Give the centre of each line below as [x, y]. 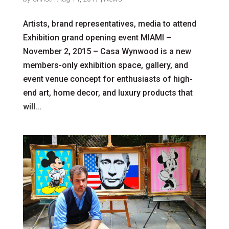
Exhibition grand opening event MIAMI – [97, 37]
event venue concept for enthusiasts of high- [108, 79]
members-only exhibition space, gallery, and [105, 65]
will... [32, 106]
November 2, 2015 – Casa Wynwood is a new [107, 51]
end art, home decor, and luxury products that [108, 93]
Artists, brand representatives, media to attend [109, 24]
